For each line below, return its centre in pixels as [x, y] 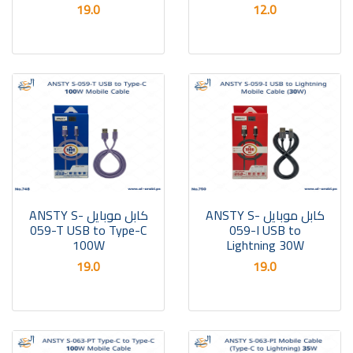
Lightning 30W [265, 245]
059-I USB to [265, 230]
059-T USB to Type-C [88, 230]
